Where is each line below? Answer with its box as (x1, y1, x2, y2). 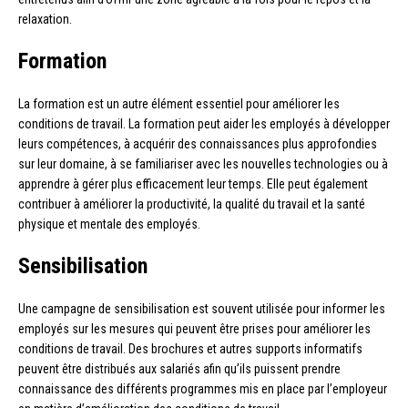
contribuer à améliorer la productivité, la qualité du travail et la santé (18, 197, 365, 212)
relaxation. (18, 12, 72, 27)
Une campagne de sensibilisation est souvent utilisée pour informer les (18, 301, 385, 317)
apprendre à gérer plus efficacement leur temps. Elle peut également (18, 177, 368, 192)
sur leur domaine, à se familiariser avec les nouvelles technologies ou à (18, 157, 388, 172)
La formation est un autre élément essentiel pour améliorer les (18, 97, 340, 112)
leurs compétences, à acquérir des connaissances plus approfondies (18, 137, 377, 152)
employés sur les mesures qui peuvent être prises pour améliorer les (18, 321, 371, 337)
